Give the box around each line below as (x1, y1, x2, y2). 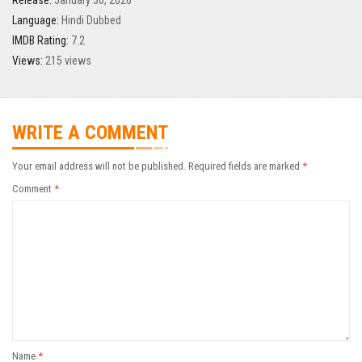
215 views (45, 54, 91, 68)
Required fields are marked (188, 160, 302, 173)
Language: (12, 14, 59, 27)
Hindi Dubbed (61, 14, 121, 27)
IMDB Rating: (12, 34, 69, 48)
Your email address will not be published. (12, 160, 186, 173)
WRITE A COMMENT (12, 121, 168, 145)
